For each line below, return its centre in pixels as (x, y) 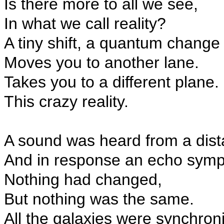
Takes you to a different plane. (111, 82)
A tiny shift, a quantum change (112, 43)
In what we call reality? (85, 23)
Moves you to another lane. (101, 62)
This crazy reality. (66, 101)
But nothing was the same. (99, 199)
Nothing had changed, (83, 179)
